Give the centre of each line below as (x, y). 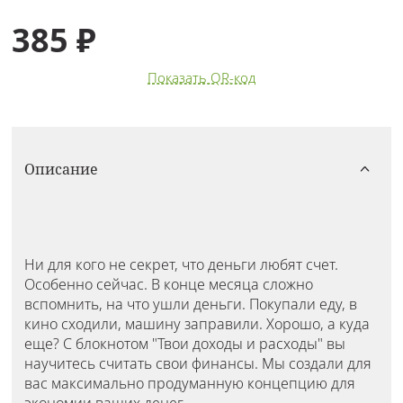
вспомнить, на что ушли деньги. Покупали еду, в (190, 304)
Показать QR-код (201, 78)
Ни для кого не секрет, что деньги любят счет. (181, 265)
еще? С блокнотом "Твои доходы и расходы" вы (184, 344)
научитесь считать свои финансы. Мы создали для (197, 364)
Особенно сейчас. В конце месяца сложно (168, 285)
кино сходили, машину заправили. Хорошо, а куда (197, 324)
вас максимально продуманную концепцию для (189, 384)
